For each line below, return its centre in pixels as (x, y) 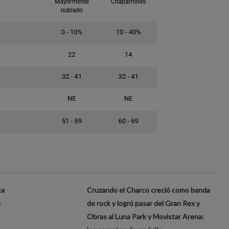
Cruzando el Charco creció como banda (149, 190)
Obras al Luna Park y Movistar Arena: (146, 216)
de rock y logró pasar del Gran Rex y (144, 203)
